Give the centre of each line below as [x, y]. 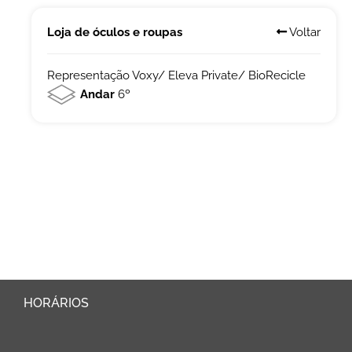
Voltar [304, 32]
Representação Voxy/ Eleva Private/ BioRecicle [176, 75]
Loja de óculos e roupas [114, 32]
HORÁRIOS [56, 302]
